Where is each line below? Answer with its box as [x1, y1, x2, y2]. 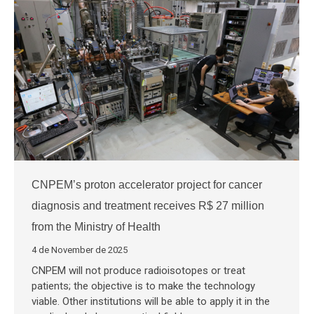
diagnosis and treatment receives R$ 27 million [32, 200, 264, 212]
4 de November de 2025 [32, 245, 128, 256]
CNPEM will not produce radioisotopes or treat [32, 264, 245, 278]
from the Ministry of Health [32, 221, 161, 233]
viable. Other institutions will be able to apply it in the [32, 295, 270, 308]
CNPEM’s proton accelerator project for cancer [32, 179, 262, 191]
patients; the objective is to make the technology [32, 280, 255, 293]
